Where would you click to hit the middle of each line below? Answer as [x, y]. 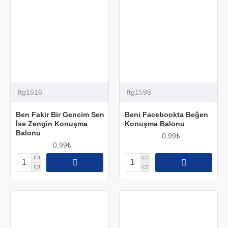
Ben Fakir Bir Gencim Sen [60, 114]
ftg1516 [30, 92]
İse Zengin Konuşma [52, 123]
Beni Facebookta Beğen [166, 114]
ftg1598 [139, 92]
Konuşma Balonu [154, 123]
